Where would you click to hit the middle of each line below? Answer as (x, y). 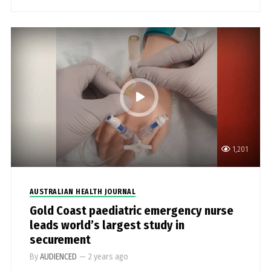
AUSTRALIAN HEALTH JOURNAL (83, 192)
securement (60, 240)
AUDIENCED (58, 257)
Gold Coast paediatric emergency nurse (131, 211)
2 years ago (108, 257)
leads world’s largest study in (107, 225)
